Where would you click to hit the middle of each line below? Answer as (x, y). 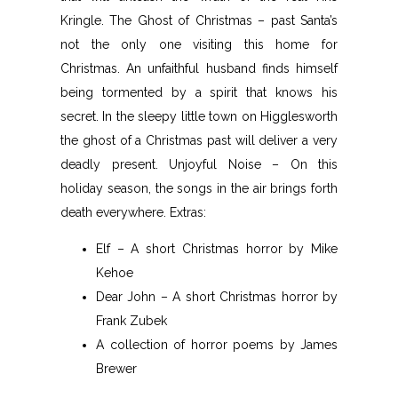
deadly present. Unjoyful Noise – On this (199, 164)
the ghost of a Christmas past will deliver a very (199, 140)
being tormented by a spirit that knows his (199, 92)
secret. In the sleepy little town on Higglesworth (199, 116)
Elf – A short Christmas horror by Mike (217, 249)
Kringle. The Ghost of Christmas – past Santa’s (199, 20)
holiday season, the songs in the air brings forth (199, 188)
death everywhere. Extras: (133, 212)
